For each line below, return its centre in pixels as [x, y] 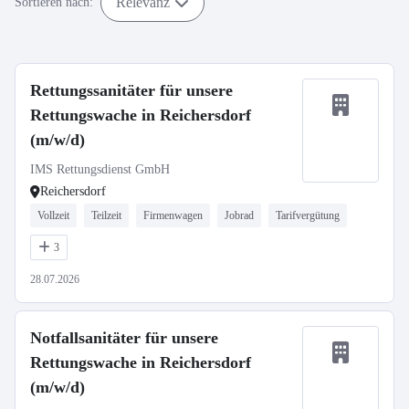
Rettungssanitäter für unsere [131, 90]
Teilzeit [106, 215]
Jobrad [239, 215]
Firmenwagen [173, 215]
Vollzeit [53, 215]
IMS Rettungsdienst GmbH [100, 169]
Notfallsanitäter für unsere [124, 338]
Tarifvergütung [308, 215]
